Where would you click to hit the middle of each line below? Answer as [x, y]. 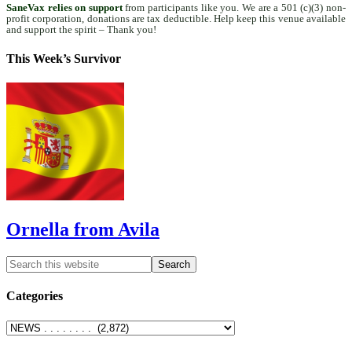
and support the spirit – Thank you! [81, 29]
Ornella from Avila [83, 230]
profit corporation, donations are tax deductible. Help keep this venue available [176, 18]
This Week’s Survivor [64, 58]
